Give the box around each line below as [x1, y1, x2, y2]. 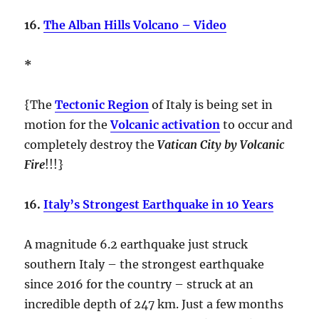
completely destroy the [24, 137, 158, 152]
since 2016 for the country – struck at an [24, 276, 254, 291]
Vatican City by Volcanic [157, 137, 285, 152]
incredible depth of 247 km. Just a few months [24, 296, 284, 311]
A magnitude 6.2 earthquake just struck [24, 236, 249, 251]
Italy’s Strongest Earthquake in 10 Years [43, 197, 274, 211]
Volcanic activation [110, 117, 221, 132]
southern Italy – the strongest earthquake [24, 256, 265, 271]
